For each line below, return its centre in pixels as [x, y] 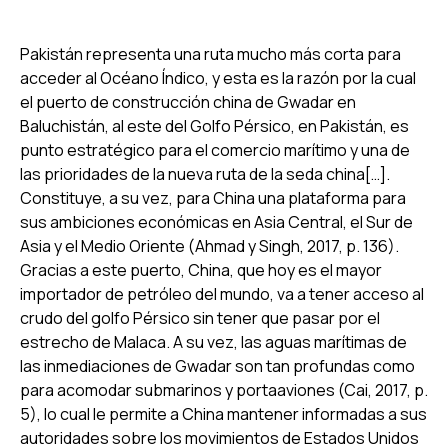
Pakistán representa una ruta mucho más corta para [210, 53]
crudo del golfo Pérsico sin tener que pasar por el [200, 317]
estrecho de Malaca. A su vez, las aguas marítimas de [213, 341]
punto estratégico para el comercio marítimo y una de [215, 149]
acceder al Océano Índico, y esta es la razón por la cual [218, 77]
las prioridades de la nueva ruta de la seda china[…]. [205, 173]
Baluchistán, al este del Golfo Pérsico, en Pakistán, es [214, 125]
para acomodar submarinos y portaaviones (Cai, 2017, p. [224, 389]
